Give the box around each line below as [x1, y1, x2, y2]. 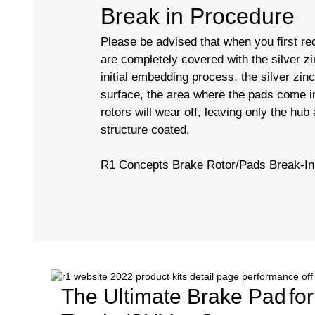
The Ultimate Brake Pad [61, 284, 286, 308]
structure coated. [101, 122, 190, 136]
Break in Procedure [101, 3, 295, 29]
